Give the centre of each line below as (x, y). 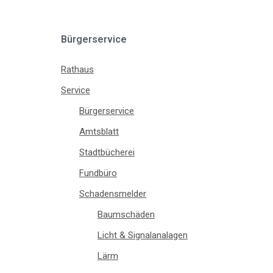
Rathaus (77, 70)
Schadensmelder (113, 194)
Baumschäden (126, 215)
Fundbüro (98, 173)
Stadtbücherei (107, 153)
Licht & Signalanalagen (143, 236)
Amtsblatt (99, 132)
